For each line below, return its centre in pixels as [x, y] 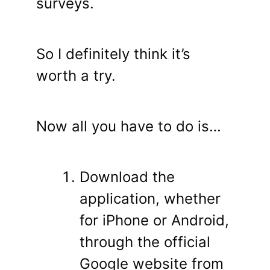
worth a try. [76, 76]
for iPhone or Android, [154, 221]
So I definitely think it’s [113, 54]
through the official [145, 242]
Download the [127, 177]
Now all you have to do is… [129, 127]
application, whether [150, 199]
